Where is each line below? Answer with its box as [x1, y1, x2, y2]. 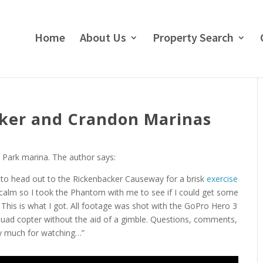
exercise [207, 173, 238, 184]
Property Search [153, 29, 234, 45]
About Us [80, 29, 126, 45]
